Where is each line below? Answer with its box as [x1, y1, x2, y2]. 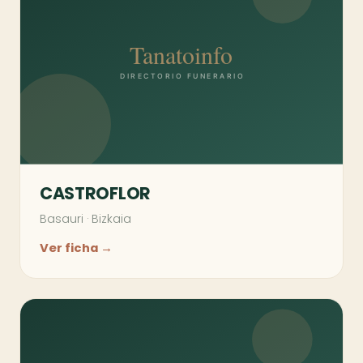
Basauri [40, 211, 83, 228]
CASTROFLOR [40, 181, 151, 206]
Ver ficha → [40, 240, 113, 257]
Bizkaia [92, 211, 131, 228]
